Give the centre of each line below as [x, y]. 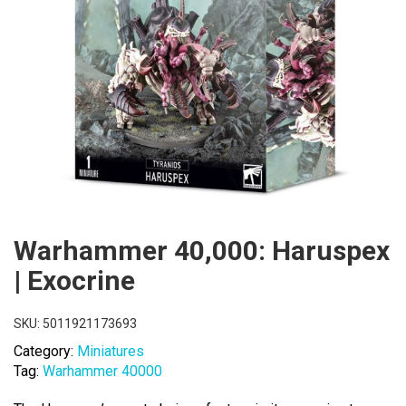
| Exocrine [74, 280]
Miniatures [111, 351]
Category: [45, 351]
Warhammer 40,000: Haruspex [202, 250]
